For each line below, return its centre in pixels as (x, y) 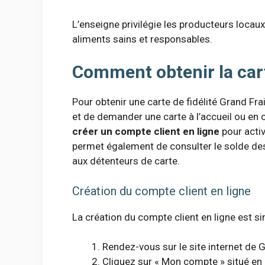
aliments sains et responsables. (142, 39)
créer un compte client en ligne (146, 132)
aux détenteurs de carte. (126, 161)
